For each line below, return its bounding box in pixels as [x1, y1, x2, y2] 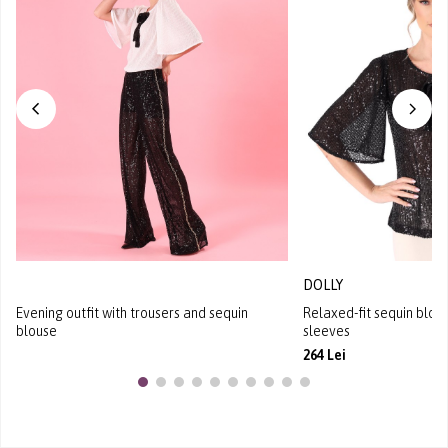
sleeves [303, 322, 351, 339]
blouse [16, 322, 57, 339]
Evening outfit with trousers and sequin [16, 304, 248, 321]
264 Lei [303, 346, 347, 363]
